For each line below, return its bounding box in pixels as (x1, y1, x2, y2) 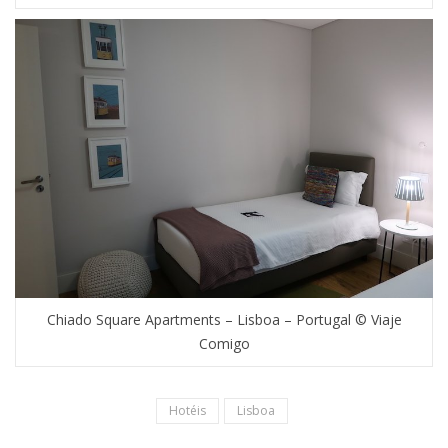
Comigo (198, 334, 250, 354)
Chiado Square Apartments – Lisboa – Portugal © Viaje (46, 310, 402, 330)
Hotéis (168, 402, 206, 420)
